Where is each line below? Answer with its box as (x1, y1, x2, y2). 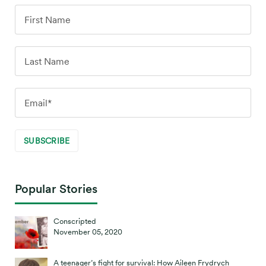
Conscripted (53, 217, 96, 226)
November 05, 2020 (53, 227, 122, 237)
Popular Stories (15, 182, 97, 197)
